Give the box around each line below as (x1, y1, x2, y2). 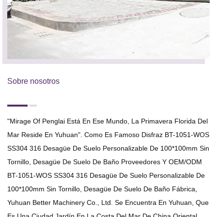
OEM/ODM (169, 158, 202, 166)
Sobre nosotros (7, 77, 60, 86)
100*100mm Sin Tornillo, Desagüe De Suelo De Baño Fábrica (7, 185, 195, 193)
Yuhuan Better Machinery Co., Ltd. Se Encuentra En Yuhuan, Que (7, 199, 209, 207)
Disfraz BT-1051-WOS (141, 131, 209, 139)
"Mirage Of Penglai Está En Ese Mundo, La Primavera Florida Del (7, 117, 208, 125)
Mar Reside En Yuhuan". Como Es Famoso (7, 131, 141, 139)
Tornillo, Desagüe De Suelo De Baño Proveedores (7, 158, 160, 166)
